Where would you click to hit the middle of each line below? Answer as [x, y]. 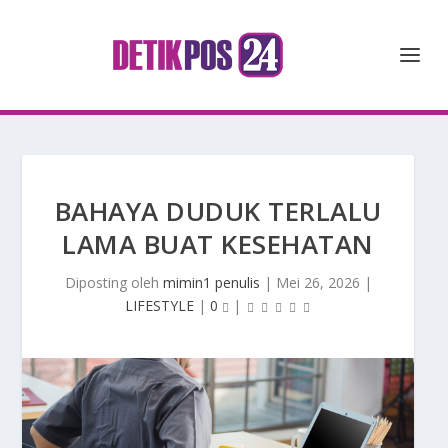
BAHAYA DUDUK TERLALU [218, 211]
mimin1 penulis [211, 282]
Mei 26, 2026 [317, 282]
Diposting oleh [113, 282]
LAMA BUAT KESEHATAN [218, 244]
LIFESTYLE [159, 305]
